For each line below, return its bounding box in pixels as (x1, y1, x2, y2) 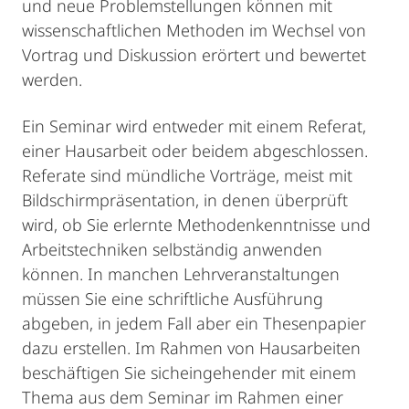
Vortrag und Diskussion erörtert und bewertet (22, 44, 366, 66)
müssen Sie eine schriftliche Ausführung (22, 288, 323, 309)
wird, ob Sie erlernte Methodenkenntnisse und (22, 214, 371, 236)
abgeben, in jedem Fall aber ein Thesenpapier (22, 312, 366, 334)
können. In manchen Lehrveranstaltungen (22, 263, 340, 285)
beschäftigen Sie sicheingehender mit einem (22, 362, 356, 383)
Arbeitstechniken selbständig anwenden (22, 238, 322, 260)
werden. (22, 68, 82, 90)
